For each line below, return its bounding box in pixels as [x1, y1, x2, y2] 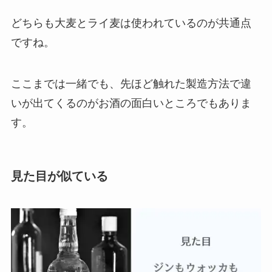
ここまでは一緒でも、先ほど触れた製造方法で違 [10, 77, 251, 90]
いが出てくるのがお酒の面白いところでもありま [10, 97, 251, 109]
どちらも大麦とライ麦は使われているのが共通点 [10, 16, 251, 29]
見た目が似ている [10, 169, 108, 183]
